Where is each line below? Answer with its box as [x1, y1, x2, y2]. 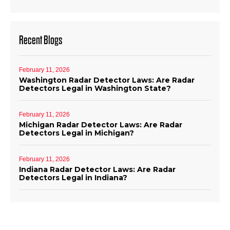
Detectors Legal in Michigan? [19, 128, 134, 138]
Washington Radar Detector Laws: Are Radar [19, 75, 195, 85]
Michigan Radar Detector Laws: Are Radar [19, 120, 182, 129]
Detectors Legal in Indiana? [19, 172, 127, 182]
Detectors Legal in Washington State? [19, 83, 171, 93]
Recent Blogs [19, 32, 62, 48]
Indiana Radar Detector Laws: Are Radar [19, 164, 176, 174]
